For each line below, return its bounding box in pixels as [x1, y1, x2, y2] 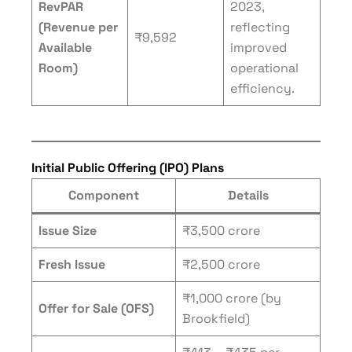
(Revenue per [38, 19, 118, 35]
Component [68, 187, 139, 203]
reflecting [230, 19, 290, 35]
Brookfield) [182, 310, 250, 327]
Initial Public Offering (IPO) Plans [31, 159, 224, 176]
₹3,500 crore [182, 222, 260, 239]
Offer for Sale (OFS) [38, 300, 154, 317]
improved [230, 39, 287, 56]
